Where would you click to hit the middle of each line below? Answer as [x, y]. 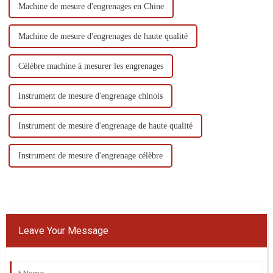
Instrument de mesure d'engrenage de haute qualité [105, 126]
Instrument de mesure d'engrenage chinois [90, 96]
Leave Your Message [63, 231]
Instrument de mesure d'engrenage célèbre [90, 156]
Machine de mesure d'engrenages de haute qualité [103, 37]
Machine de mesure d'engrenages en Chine [91, 7]
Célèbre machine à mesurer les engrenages [90, 66]
